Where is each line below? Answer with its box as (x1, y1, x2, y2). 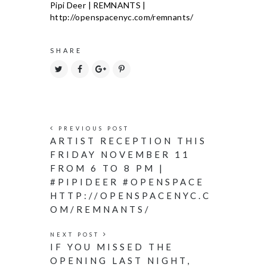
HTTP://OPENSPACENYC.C (50, 190, 211, 201)
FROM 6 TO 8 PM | (50, 163, 164, 173)
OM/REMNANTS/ (50, 204, 151, 215)
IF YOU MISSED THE (50, 241, 173, 252)
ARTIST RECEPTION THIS (50, 135, 207, 146)
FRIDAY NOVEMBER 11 (50, 149, 190, 160)
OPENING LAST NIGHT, (50, 255, 191, 266)
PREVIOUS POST (55, 125, 129, 132)
